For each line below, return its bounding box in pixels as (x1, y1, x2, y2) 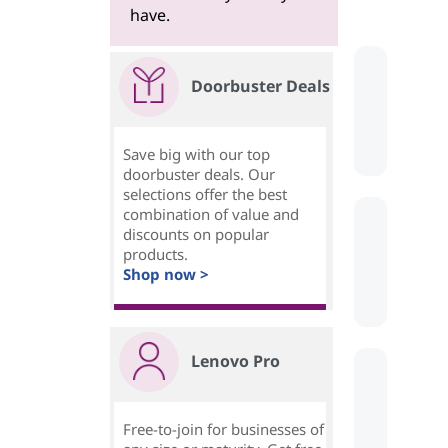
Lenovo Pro (191, 350, 280, 373)
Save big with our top (123, 144, 270, 165)
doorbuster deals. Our (123, 164, 275, 185)
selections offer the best (123, 184, 287, 205)
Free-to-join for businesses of (123, 419, 324, 440)
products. (123, 244, 188, 265)
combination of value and (123, 204, 299, 225)
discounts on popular (123, 224, 269, 245)
